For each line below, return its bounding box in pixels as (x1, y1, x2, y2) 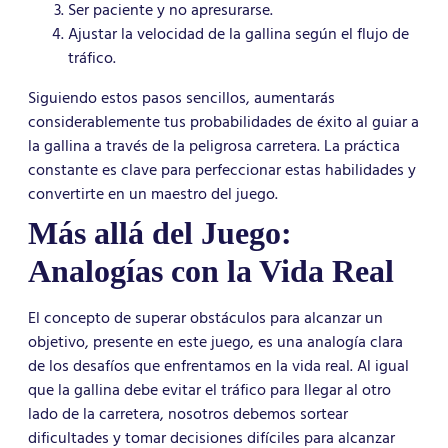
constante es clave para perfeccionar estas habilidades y (28, 157, 416, 184)
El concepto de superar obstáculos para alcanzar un (28, 305, 383, 332)
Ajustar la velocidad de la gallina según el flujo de (68, 21, 409, 48)
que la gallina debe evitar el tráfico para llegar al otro (28, 377, 391, 404)
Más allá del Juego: (28, 215, 292, 252)
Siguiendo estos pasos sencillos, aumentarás (28, 85, 335, 112)
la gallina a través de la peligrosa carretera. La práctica (28, 133, 400, 160)
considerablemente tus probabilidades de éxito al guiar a (28, 109, 419, 136)
